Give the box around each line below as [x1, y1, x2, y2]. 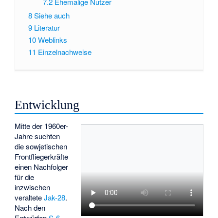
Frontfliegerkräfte [15, 151, 69, 162]
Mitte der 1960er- [15, 120, 69, 131]
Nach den [15, 202, 46, 213]
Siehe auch [34, 10, 70, 21]
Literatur [34, 22, 60, 33]
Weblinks [37, 34, 67, 45]
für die [15, 171, 35, 182]
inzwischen [15, 182, 51, 192]
